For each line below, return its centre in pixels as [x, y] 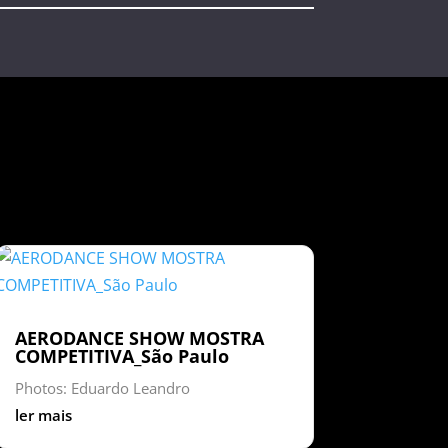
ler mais [43, 414]
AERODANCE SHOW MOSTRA [139, 337]
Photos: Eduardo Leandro [102, 387]
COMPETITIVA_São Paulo [121, 355]
